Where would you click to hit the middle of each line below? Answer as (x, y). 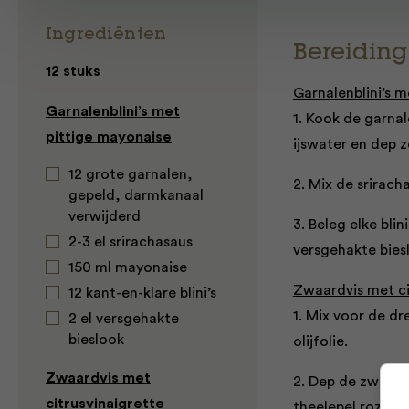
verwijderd (105, 216)
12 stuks (73, 71)
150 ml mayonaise (128, 267)
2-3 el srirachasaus (131, 242)
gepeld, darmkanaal (136, 195)
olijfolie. (320, 341)
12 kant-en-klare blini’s (142, 293)
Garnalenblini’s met (113, 111)
